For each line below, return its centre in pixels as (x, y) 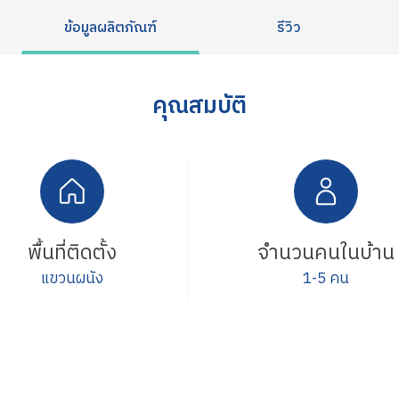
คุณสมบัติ (199, 106)
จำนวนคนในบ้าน (326, 253)
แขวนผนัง (72, 278)
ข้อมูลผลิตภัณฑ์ (110, 28)
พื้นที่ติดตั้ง (72, 253)
